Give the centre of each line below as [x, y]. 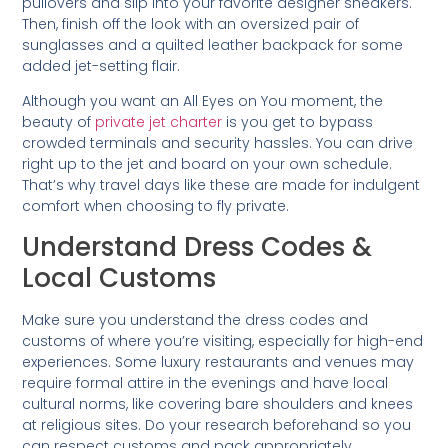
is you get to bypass [298, 122]
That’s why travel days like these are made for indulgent [221, 185]
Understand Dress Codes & [197, 246]
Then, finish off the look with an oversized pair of [191, 24]
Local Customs [119, 277]
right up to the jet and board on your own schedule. [207, 164]
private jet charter [159, 122]
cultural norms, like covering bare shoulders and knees [218, 403]
